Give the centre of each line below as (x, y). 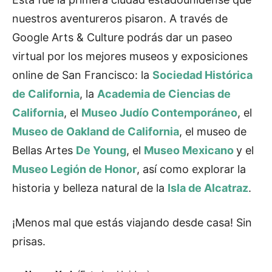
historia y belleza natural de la (88, 188)
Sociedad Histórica (202, 75)
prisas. (29, 242)
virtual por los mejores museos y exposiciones (130, 56)
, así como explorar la (191, 169)
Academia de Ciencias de (164, 94)
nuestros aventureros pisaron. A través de (120, 19)
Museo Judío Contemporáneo (159, 113)
